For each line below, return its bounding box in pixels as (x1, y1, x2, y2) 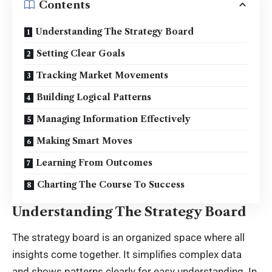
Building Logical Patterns (36, 92, 151, 103)
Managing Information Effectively (36, 114, 191, 125)
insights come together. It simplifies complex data (12, 248, 242, 261)
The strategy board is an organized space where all (12, 231, 245, 244)
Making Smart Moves (36, 135, 132, 147)
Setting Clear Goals (36, 48, 125, 59)
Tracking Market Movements (36, 70, 168, 81)
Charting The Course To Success (37, 179, 185, 191)
